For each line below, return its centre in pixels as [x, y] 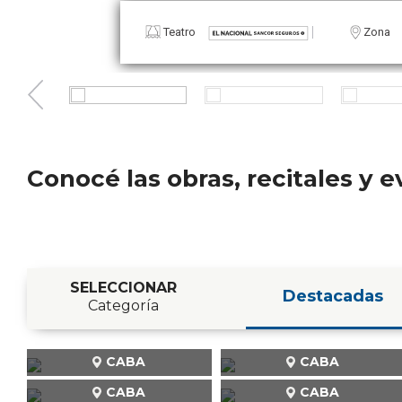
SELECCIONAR [123, 287]
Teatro [216, 32]
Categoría [123, 305]
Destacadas [333, 296]
